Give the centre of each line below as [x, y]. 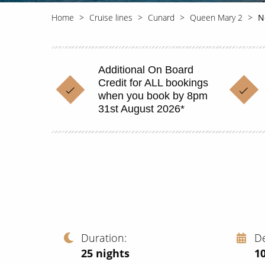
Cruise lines [111, 17]
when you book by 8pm [153, 96]
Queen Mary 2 [216, 17]
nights [113, 253]
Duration [103, 237]
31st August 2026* [141, 109]
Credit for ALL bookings [153, 83]
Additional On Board [146, 70]
